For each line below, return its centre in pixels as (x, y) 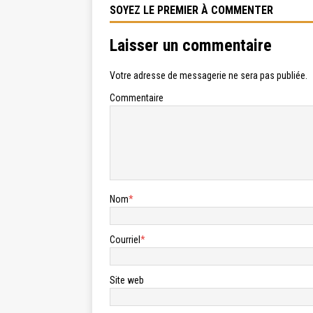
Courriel (125, 240)
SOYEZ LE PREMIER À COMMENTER (191, 10)
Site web (127, 281)
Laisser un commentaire (191, 46)
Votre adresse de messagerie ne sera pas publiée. (209, 76)
